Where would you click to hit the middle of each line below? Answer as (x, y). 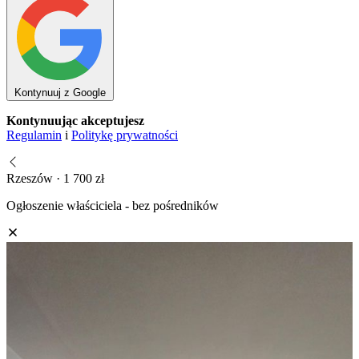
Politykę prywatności (125, 135)
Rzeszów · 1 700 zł (55, 178)
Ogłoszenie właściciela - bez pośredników (113, 205)
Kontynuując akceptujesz (75, 120)
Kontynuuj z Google (60, 92)
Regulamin (34, 135)
